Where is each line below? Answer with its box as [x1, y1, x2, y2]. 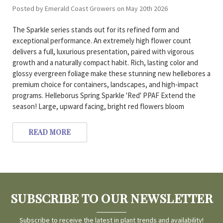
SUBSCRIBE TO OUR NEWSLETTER [10, 189, 213, 206]
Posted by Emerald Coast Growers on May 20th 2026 [12, 4, 168, 13]
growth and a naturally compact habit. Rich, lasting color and [12, 58, 198, 68]
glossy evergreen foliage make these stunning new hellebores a [12, 69, 211, 79]
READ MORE [28, 127, 71, 137]
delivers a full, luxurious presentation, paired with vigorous [12, 47, 194, 57]
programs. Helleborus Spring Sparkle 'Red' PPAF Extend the [12, 91, 196, 101]
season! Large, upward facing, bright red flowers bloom [12, 102, 184, 111]
